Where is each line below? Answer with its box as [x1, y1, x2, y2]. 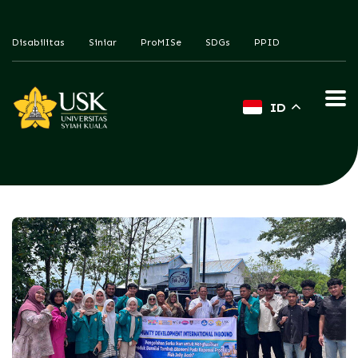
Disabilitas [12, 37, 65, 48]
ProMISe [141, 37, 181, 48]
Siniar [89, 37, 117, 48]
